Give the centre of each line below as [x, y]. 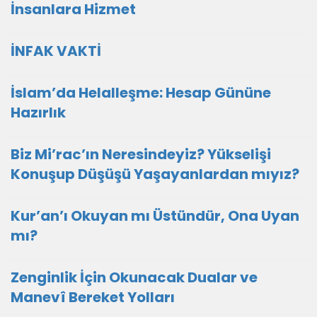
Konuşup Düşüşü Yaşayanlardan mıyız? [155, 174]
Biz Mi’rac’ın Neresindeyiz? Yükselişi [141, 154]
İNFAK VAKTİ [56, 51]
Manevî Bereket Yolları [93, 297]
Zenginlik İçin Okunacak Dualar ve [134, 277]
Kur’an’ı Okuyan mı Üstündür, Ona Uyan [155, 216]
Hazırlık [38, 113]
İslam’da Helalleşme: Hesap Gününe [141, 93]
